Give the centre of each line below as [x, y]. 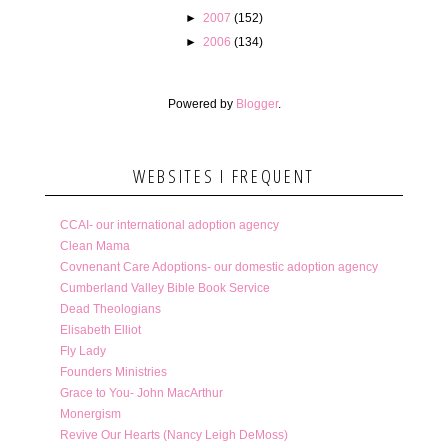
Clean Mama [94, 245]
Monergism [90, 413]
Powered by [201, 103]
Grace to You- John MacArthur [141, 392]
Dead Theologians [110, 308]
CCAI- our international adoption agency [169, 224]
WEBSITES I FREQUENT [224, 175]
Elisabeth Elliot [100, 329]
